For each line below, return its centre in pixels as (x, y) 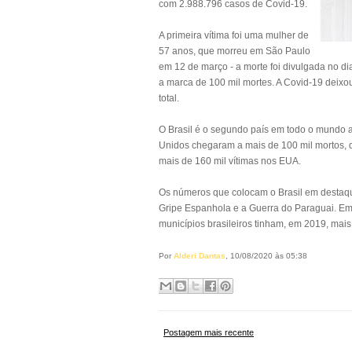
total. (169, 98)
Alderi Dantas (200, 256)
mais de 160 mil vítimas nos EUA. (231, 161)
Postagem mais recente (209, 332)
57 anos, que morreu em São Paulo (235, 51)
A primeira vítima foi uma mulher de (234, 35)
